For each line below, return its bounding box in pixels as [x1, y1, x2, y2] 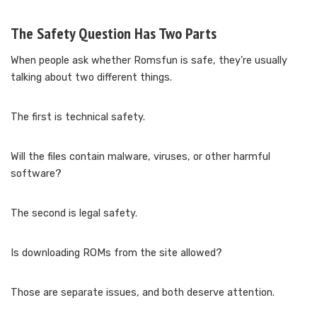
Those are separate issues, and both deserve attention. [11, 286, 275, 299]
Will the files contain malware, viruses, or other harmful [11, 150, 270, 163]
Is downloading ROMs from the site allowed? [11, 246, 222, 259]
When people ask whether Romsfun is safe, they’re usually [11, 54, 287, 67]
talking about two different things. [11, 71, 172, 83]
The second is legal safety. [11, 207, 137, 219]
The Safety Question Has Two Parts [11, 23, 217, 43]
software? [11, 167, 62, 180]
